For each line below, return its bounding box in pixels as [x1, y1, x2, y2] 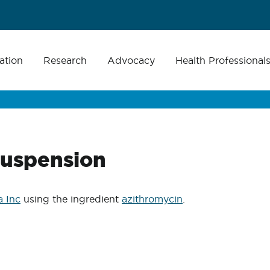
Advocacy [107, 55, 155, 66]
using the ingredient [20, 193, 122, 204]
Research [43, 55, 87, 66]
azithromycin [122, 193, 183, 204]
